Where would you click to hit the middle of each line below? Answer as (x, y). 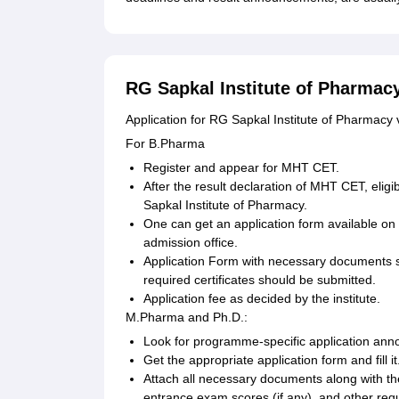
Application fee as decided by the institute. (262, 299)
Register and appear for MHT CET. (241, 168)
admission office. (191, 243)
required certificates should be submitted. (260, 280)
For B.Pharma (165, 144)
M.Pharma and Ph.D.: (187, 318)
